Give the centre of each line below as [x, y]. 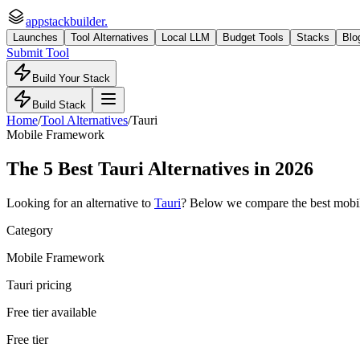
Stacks [313, 37]
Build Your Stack [71, 78]
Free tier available [51, 312]
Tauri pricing [39, 284]
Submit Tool [38, 53]
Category [30, 230]
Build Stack [59, 105]
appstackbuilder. [67, 21]
